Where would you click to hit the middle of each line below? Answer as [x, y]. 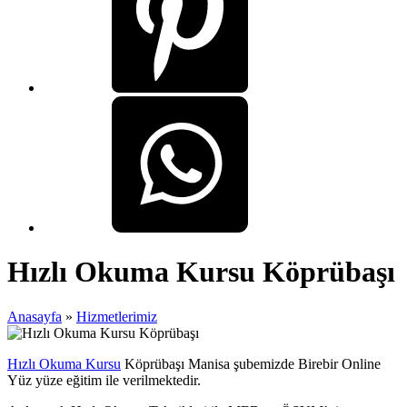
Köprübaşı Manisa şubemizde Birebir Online [251, 363]
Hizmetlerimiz [117, 316]
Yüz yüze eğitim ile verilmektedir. [104, 380]
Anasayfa [35, 316]
